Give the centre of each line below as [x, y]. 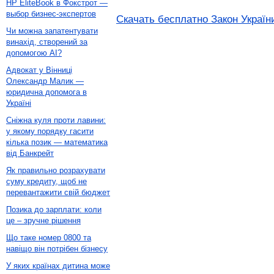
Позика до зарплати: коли [54, 209]
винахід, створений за [47, 42]
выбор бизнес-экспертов [51, 14]
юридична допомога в [46, 92]
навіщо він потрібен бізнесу [57, 249]
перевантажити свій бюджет [58, 192]
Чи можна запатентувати [52, 31]
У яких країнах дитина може [58, 266]
